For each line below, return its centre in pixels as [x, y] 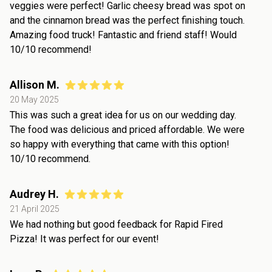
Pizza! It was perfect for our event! [84, 239]
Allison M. [35, 85]
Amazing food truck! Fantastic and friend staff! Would [123, 35]
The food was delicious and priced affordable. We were [127, 130]
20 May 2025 [34, 100]
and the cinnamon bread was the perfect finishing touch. [127, 21]
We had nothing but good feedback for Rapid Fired [116, 225]
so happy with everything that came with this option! [120, 144]
